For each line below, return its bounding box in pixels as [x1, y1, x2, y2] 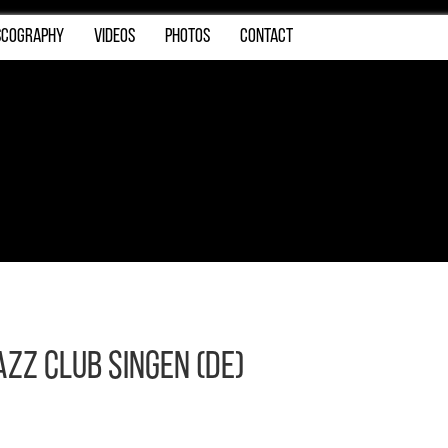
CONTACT [240, 27, 293, 47]
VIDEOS [94, 27, 135, 47]
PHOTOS [165, 27, 210, 47]
